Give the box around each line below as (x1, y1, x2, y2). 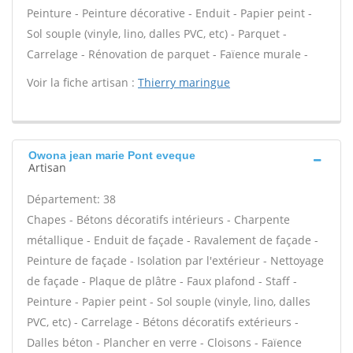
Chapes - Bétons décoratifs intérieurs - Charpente (27, 212, 290, 227)
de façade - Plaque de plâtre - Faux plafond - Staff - (27, 273, 297, 288)
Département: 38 (27, 191, 116, 206)
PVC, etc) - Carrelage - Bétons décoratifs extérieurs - (27, 314, 299, 329)
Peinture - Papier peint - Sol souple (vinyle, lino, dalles (27, 294, 310, 309)
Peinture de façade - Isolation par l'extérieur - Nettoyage (27, 253, 324, 268)
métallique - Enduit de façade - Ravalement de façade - (27, 232, 318, 247)
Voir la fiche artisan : (27, 75, 138, 90)
